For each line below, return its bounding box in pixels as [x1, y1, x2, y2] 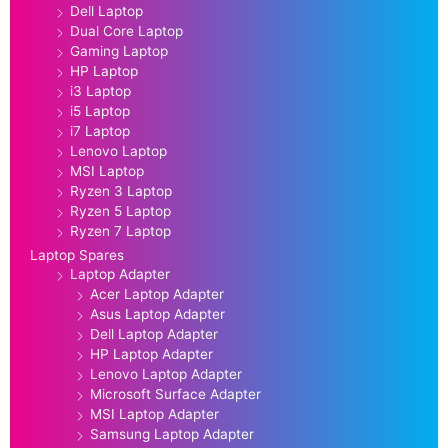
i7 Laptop [70, 123, 130, 140]
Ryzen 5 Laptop [70, 203, 171, 220]
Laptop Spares [30, 247, 124, 264]
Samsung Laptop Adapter [90, 426, 254, 443]
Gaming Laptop [70, 43, 168, 60]
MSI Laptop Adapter [90, 406, 219, 423]
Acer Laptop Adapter [90, 286, 224, 303]
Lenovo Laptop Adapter [90, 366, 242, 383]
